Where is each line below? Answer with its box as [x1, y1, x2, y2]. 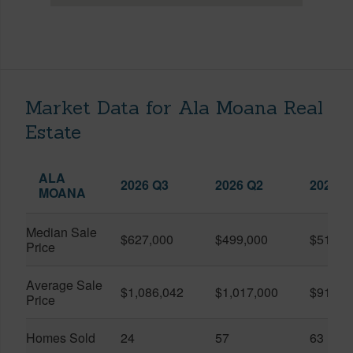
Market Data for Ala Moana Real [25, 95, 323, 120]
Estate [25, 119, 81, 144]
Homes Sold [26, 328, 95, 347]
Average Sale [26, 275, 102, 294]
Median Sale [26, 222, 97, 241]
